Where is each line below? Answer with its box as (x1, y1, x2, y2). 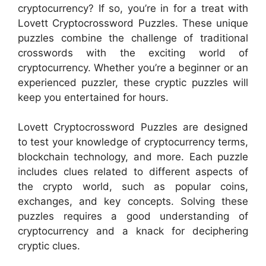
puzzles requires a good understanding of (18, 210, 248, 222)
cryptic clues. (18, 240, 80, 252)
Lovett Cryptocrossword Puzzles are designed (18, 121, 248, 133)
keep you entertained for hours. (18, 91, 169, 103)
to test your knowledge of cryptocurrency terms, (18, 136, 248, 148)
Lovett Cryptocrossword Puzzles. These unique (18, 17, 248, 29)
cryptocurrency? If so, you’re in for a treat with (18, 2, 248, 14)
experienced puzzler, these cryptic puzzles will (18, 76, 248, 88)
